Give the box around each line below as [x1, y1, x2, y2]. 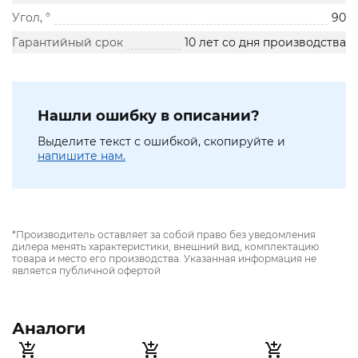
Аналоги [12, 319, 86, 339]
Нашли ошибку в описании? [38, 107, 260, 125]
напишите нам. [38, 149, 125, 164]
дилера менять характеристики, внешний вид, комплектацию [12, 241, 319, 253]
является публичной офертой [12, 265, 161, 277]
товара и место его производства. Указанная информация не [12, 253, 316, 265]
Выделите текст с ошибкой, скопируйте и [38, 134, 285, 149]
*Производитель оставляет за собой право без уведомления [12, 229, 316, 241]
